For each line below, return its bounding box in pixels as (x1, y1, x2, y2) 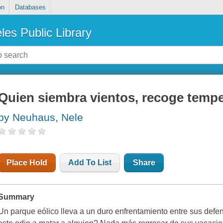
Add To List (68, 158, 112, 167)
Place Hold (6, 158, 48, 167)
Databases (14, 3, 46, 11)
